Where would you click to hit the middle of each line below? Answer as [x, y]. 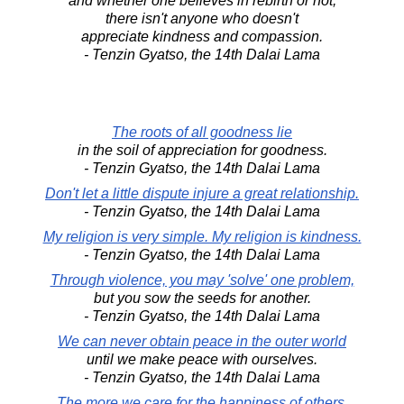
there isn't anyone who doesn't [202, 18]
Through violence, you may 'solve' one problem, [202, 280]
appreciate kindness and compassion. [202, 36]
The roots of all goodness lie [202, 132]
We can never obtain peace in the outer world [202, 341]
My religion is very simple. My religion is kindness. [202, 236]
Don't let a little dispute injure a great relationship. [202, 193]
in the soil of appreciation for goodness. [202, 150]
